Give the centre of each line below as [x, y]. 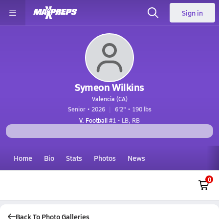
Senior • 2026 [86, 109]
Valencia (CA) [109, 99]
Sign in [192, 13]
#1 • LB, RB [124, 120]
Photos [105, 158]
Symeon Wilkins [109, 87]
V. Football [93, 120]
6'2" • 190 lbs [133, 109]
